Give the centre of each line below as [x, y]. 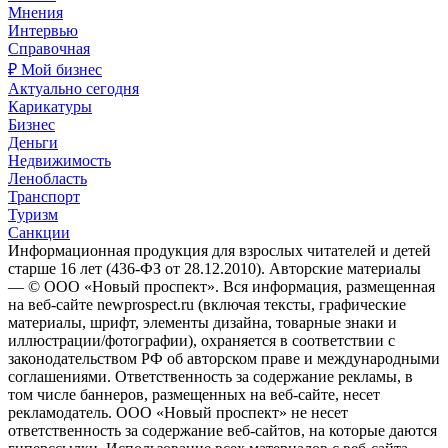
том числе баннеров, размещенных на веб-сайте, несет [194, 394]
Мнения [35, 12]
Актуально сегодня [73, 88]
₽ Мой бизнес [55, 69]
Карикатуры [50, 106]
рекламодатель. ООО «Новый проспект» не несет [178, 412]
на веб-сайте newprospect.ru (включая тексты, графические [207, 304]
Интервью [43, 30]
